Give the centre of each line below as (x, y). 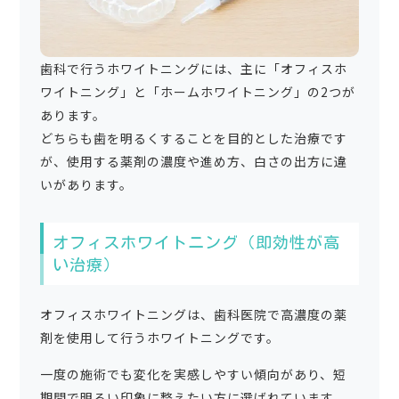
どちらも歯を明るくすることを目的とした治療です (193, 138)
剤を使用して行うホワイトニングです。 (159, 338)
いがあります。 (86, 185)
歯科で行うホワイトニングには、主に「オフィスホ (193, 69)
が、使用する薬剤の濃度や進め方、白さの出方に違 (193, 162)
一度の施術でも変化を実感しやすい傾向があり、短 (193, 375)
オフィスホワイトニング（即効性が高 (196, 243)
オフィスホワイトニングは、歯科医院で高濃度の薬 (193, 315)
